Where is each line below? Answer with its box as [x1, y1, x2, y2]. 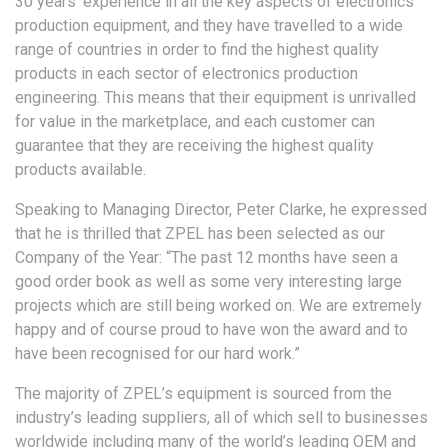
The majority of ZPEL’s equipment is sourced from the [15, 383, 392, 403]
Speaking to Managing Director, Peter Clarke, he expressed [15, 199, 427, 219]
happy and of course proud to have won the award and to [15, 319, 408, 339]
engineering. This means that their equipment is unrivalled [15, 87, 416, 107]
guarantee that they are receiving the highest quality [15, 135, 374, 155]
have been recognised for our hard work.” [15, 343, 300, 363]
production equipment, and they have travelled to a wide [15, 15, 403, 35]
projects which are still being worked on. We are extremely [15, 295, 422, 315]
